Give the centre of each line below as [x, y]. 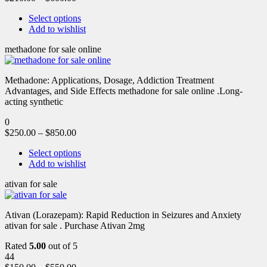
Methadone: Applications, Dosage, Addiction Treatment [109, 80]
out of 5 [62, 246]
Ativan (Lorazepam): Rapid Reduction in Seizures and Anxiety [123, 215]
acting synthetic [34, 101]
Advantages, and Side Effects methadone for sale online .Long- [124, 91]
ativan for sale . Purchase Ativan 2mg [75, 225]
